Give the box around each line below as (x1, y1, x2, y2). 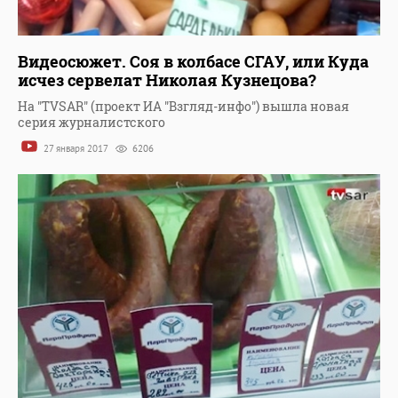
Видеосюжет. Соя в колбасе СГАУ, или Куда (18, 51, 369, 73)
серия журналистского (18, 114, 165, 131)
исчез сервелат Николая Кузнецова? (18, 69, 316, 92)
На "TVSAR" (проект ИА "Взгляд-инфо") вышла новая (18, 98, 349, 115)
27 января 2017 (41, 142, 110, 155)
